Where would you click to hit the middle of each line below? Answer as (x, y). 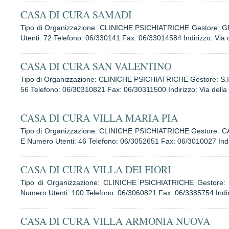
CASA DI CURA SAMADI (76, 15)
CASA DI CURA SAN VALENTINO (96, 66)
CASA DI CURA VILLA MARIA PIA (99, 118)
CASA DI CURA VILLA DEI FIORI (96, 169)
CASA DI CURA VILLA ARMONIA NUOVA (115, 221)
